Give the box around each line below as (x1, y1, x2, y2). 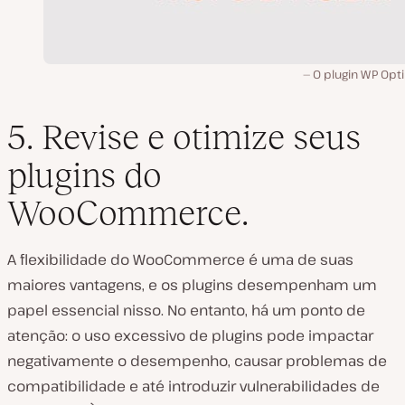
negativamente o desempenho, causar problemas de (7, 351, 387, 372)
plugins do (7, 155, 162, 195)
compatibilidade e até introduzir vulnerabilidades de (7, 376, 380, 397)
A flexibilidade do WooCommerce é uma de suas (7, 250, 353, 270)
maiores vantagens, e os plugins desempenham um (7, 275, 377, 296)
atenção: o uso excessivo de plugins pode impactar (7, 325, 373, 346)
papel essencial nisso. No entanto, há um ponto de (7, 300, 365, 321)
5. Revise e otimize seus (7, 118, 361, 157)
